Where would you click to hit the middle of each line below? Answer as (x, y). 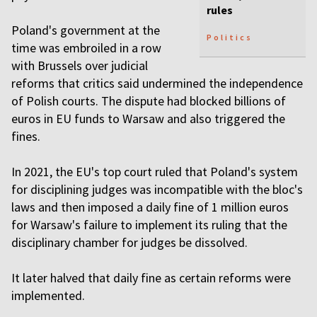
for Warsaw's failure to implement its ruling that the (149, 225)
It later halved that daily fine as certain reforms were (151, 278)
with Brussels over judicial (80, 65)
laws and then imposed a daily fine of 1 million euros (150, 207)
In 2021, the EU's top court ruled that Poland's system (155, 172)
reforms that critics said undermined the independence (157, 83)
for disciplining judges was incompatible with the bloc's (157, 189)
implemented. (48, 295)
